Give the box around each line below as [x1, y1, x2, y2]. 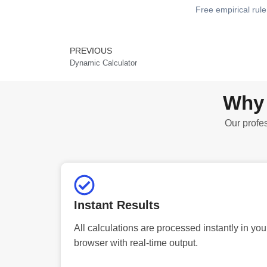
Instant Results [74, 198, 160, 212]
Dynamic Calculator [70, 58, 137, 67]
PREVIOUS [70, 45, 112, 55]
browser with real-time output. [74, 237, 198, 248]
